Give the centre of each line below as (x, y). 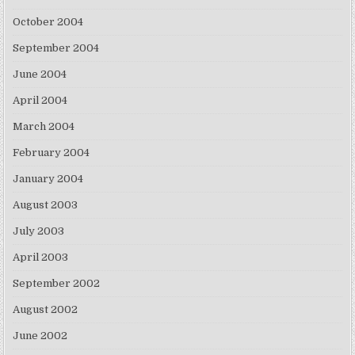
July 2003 (39, 231)
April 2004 (40, 101)
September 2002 (57, 284)
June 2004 (40, 74)
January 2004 (48, 179)
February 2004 (52, 153)
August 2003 (46, 205)
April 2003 (41, 258)
